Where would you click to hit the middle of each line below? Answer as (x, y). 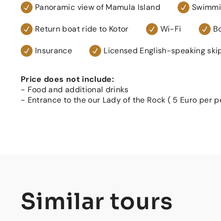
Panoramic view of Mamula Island (98, 7)
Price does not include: (68, 79)
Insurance (54, 51)
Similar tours (97, 202)
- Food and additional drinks (75, 90)
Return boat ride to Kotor (82, 29)
